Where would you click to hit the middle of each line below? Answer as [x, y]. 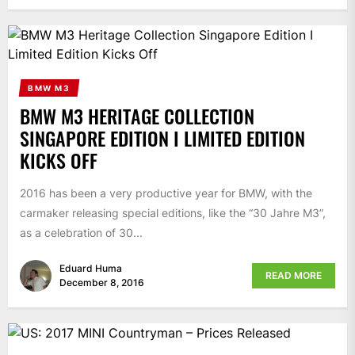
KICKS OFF [59, 160]
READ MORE [294, 275]
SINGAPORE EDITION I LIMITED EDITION [162, 138]
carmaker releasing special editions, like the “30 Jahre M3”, [173, 213]
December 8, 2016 [102, 282]
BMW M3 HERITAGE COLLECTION [137, 116]
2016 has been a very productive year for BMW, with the [166, 193]
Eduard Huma [91, 268]
